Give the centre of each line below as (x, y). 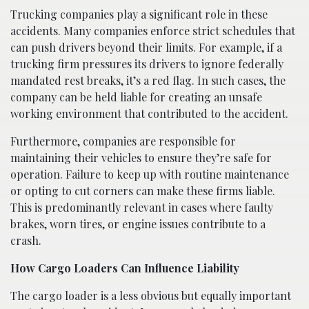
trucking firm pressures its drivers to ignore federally (147, 64)
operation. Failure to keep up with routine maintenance (150, 175)
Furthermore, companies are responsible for (123, 141)
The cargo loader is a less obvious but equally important (151, 296)
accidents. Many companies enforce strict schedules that (153, 31)
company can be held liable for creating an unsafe (136, 97)
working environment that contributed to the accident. (149, 114)
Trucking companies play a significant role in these (139, 14)
